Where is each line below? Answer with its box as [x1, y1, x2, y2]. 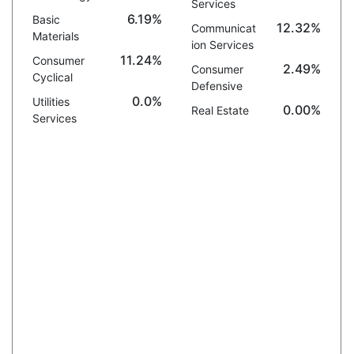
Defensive [190, 79, 243, 92]
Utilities [32, 95, 70, 108]
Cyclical [32, 70, 73, 84]
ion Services [190, 38, 254, 51]
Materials [32, 29, 79, 43]
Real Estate [190, 104, 249, 117]
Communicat [190, 21, 256, 35]
